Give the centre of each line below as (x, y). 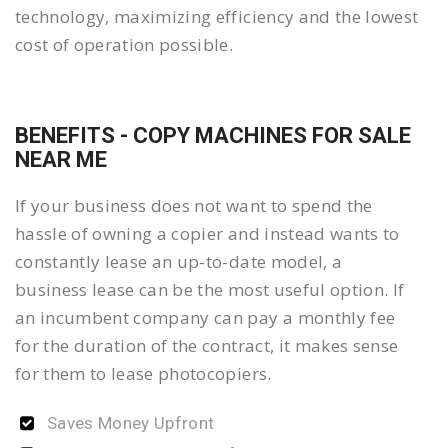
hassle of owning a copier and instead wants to (207, 234)
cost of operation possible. (124, 45)
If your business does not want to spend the (194, 206)
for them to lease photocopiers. (143, 374)
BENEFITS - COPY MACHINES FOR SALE (213, 136)
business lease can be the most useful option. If (210, 290)
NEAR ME (61, 160)
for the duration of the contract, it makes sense (207, 346)
